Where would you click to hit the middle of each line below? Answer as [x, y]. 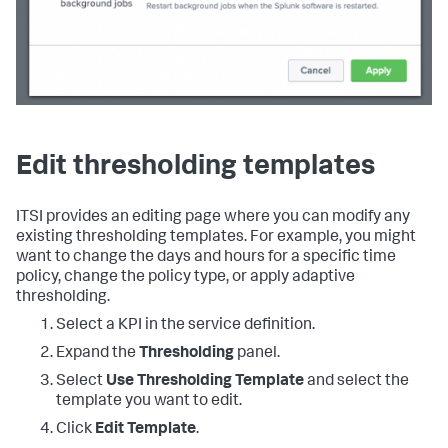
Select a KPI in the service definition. [185, 326]
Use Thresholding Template [205, 382]
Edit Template [145, 430]
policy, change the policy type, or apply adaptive [185, 278]
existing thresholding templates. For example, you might [216, 238]
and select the [356, 382]
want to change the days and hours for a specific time [206, 258]
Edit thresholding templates [195, 168]
